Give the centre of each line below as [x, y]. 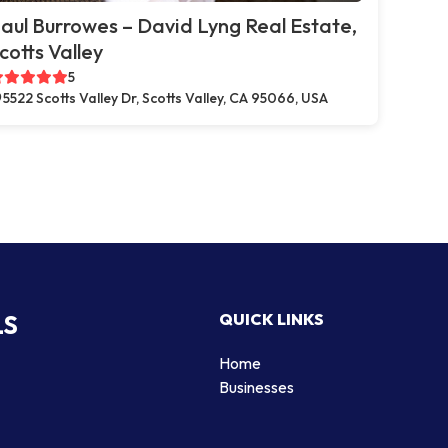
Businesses [256, 386]
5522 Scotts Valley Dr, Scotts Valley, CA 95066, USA [165, 98]
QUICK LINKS [271, 318]
